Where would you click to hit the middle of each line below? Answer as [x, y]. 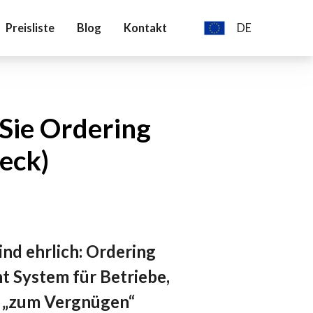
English [253, 56]
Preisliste [30, 28]
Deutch [262, 36]
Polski [252, 72]
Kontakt [145, 28]
